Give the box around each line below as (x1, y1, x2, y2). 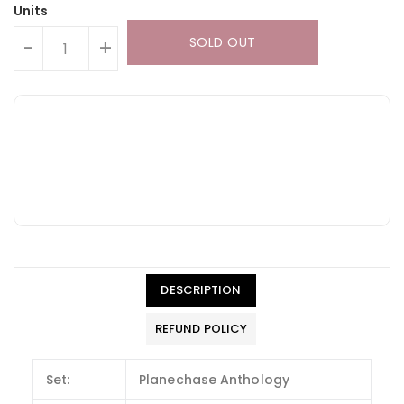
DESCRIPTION (161, 281, 242, 299)
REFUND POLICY (154, 320, 248, 338)
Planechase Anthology (139, 371, 289, 390)
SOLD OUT (188, 33, 256, 52)
